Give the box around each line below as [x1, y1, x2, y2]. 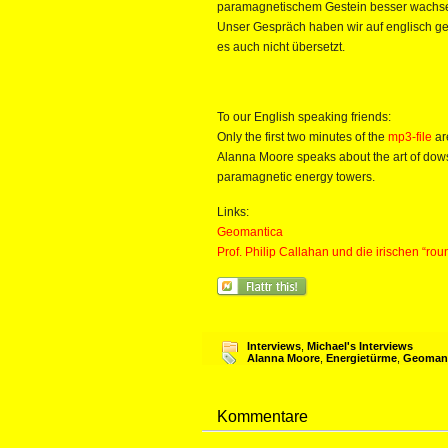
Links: [217, 205, 249, 219]
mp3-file [388, 130, 432, 144]
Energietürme [326, 352, 397, 364]
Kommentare [217, 408, 308, 425]
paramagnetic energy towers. [217, 170, 375, 184]
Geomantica [217, 225, 283, 239]
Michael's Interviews [307, 340, 413, 352]
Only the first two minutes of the [217, 130, 388, 144]
